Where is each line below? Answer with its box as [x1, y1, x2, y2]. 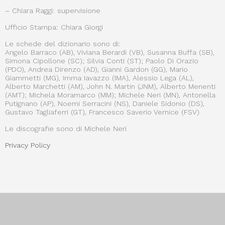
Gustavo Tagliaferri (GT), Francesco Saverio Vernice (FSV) [5, 108, 199, 117]
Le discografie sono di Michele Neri [5, 125, 127, 133]
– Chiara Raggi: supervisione [5, 7, 100, 15]
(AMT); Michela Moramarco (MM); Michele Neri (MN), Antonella [5, 91, 215, 99]
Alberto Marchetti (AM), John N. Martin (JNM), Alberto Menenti [5, 82, 215, 91]
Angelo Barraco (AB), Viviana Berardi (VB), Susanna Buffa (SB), [5, 48, 214, 57]
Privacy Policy [5, 141, 50, 150]
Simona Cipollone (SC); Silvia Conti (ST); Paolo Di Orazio [5, 57, 198, 65]
